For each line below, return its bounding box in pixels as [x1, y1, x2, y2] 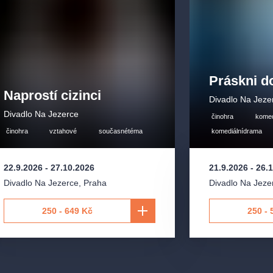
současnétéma [99, 127, 143, 135]
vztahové [49, 127, 77, 135]
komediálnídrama [211, 127, 263, 135]
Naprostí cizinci [3, 87, 101, 103]
